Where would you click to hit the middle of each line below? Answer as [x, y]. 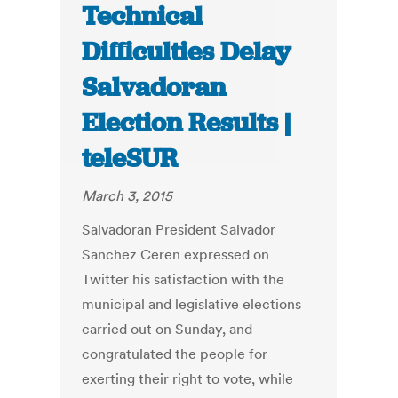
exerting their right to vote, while [188, 379]
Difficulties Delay [187, 52]
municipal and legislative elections [192, 304]
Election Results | [187, 123]
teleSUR [130, 159]
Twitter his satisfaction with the [183, 279]
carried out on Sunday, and [167, 329]
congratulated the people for [175, 354]
